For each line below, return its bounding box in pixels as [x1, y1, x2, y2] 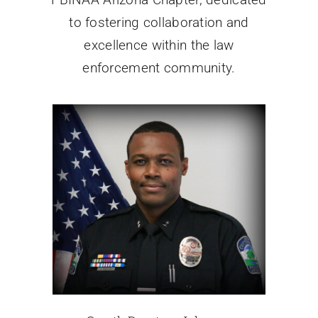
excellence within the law [84, 36, 234, 53]
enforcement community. [82, 59, 236, 76]
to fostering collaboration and [69, 13, 249, 31]
